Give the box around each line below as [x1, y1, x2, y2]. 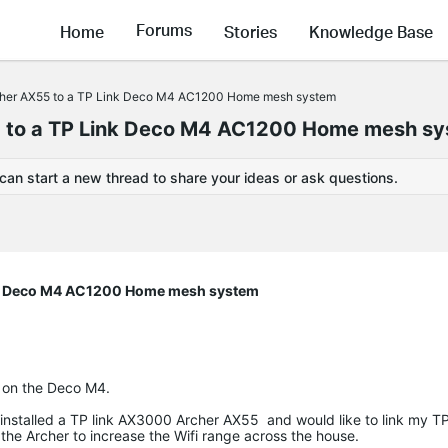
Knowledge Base [309, 20, 433, 42]
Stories [224, 20, 277, 42]
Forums [136, 19, 192, 41]
